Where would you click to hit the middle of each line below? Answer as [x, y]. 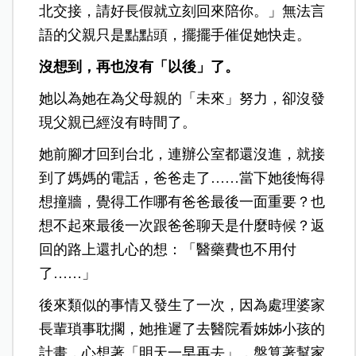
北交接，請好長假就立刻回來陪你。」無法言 [182, 11]
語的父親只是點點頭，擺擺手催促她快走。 [175, 35]
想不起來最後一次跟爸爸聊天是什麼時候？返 [182, 225]
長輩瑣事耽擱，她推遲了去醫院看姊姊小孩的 [182, 329]
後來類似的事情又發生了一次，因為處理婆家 [182, 305]
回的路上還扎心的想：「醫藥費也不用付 [168, 249]
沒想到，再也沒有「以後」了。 [139, 66]
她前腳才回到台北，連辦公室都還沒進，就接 [182, 154]
